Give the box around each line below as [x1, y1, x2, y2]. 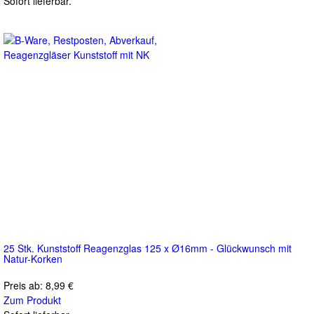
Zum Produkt [4, 292, 61, 307]
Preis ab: [4, 278, 46, 292]
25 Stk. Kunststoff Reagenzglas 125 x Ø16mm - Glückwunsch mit [4, 240, 292, 255]
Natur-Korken [4, 251, 62, 266]
